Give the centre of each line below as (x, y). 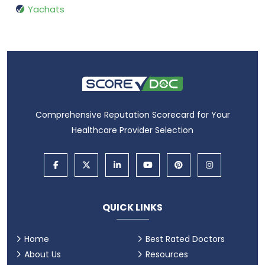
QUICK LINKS (132, 208)
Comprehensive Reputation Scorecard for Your (132, 114)
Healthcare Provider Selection (132, 130)
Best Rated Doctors (185, 239)
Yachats (46, 9)
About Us (43, 255)
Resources (167, 255)
